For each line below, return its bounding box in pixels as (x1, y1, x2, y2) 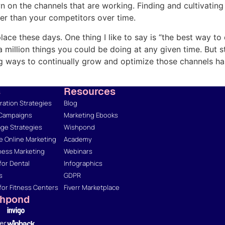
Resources (64, 85, 116, 98)
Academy (64, 135, 92, 144)
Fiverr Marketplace (64, 183, 120, 192)
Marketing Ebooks (64, 110, 118, 120)
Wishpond (64, 123, 95, 132)
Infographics (64, 159, 102, 168)
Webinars (64, 147, 92, 156)
